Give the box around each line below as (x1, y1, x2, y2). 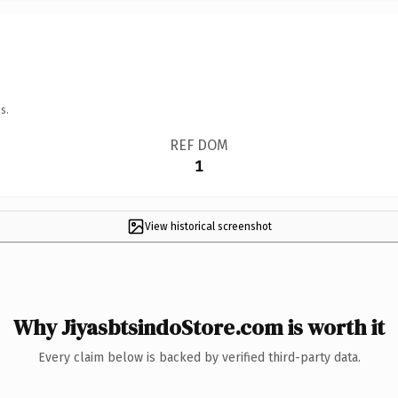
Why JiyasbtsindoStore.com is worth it (13, 312, 385, 342)
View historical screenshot (144, 219, 272, 233)
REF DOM (169, 136, 228, 154)
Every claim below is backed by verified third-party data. (37, 349, 361, 365)
